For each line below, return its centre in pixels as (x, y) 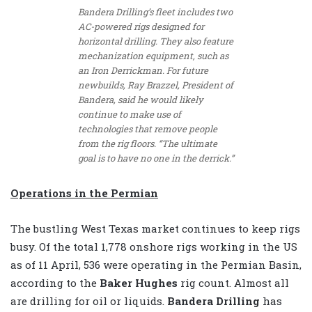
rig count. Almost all (233, 283)
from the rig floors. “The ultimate (147, 144)
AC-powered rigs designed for (141, 27)
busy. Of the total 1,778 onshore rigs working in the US (154, 247)
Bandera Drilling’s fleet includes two (155, 12)
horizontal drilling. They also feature (155, 41)
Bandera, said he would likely (140, 100)
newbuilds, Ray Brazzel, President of (155, 85)
